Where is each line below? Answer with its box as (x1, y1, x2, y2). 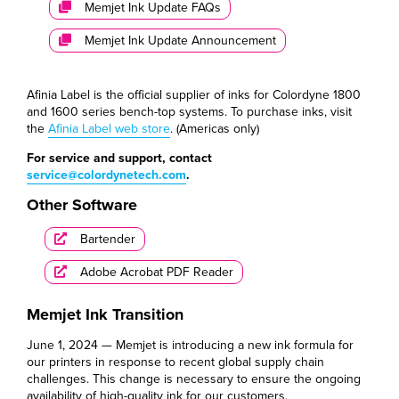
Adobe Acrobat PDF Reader (80, 262, 233, 281)
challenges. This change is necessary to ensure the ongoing (27, 369, 361, 387)
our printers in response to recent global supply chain (27, 352, 324, 370)
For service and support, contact (27, 148, 212, 167)
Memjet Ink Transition (27, 302, 183, 326)
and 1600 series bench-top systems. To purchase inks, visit (27, 102, 352, 120)
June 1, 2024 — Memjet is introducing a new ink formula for (27, 335, 354, 354)
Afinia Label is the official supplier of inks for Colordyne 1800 (27, 85, 361, 103)
